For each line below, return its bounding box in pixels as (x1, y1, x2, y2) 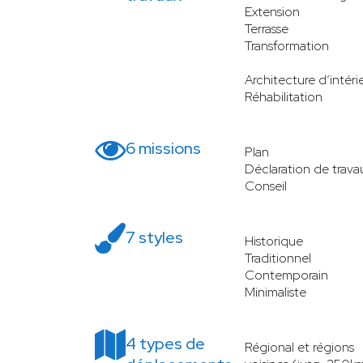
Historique (245, 232, 303, 250)
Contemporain (245, 266, 328, 284)
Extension (245, 2, 300, 20)
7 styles (126, 226, 183, 248)
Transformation (245, 36, 329, 54)
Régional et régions (245, 338, 354, 356)
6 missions (126, 137, 201, 159)
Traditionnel (245, 249, 311, 267)
